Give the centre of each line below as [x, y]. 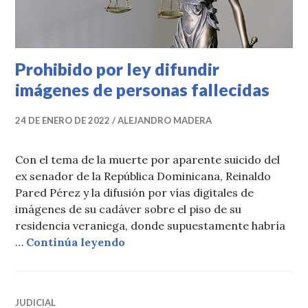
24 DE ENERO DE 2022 [63, 121]
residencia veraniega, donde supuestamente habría [151, 226]
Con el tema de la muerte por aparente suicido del [148, 160]
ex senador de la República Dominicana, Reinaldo [143, 176]
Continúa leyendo [76, 242]
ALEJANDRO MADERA [165, 121]
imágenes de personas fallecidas [143, 90]
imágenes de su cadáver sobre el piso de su [129, 209]
